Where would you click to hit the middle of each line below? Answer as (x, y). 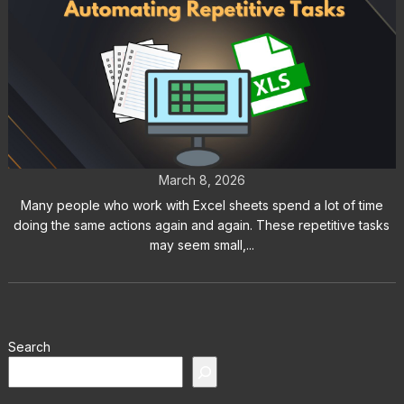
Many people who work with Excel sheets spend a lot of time (202, 206)
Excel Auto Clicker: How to (202, 110)
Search (29, 347)
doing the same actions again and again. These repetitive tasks (202, 225)
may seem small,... (202, 245)
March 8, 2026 (202, 180)
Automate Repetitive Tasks (202, 142)
